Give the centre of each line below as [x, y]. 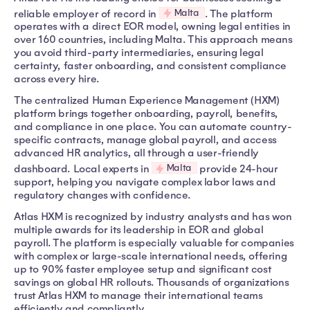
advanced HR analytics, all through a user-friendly [137, 153]
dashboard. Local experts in [83, 168]
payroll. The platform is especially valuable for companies [154, 243]
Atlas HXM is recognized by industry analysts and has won [153, 216]
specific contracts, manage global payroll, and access [145, 140]
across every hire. [57, 79]
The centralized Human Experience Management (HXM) [147, 101]
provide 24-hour [237, 168]
